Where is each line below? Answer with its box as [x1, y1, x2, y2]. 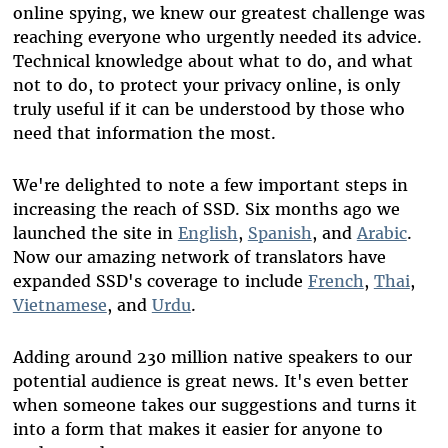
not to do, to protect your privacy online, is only [12, 75, 400, 96]
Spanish [247, 223, 312, 244]
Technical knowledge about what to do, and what [12, 51, 413, 72]
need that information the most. [12, 123, 276, 144]
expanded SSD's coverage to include [12, 271, 308, 292]
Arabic [356, 223, 407, 244]
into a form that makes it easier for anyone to [12, 419, 383, 440]
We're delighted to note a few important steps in [12, 175, 408, 196]
